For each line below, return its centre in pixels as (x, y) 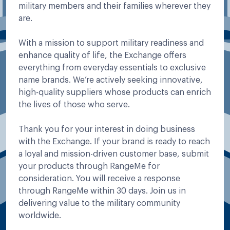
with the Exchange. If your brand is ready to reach (114, 142)
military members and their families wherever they (114, 6)
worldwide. (40, 216)
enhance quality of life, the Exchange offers (102, 55)
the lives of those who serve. (74, 105)
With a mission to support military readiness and (111, 43)
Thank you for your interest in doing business (107, 129)
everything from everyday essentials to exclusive (112, 68)
